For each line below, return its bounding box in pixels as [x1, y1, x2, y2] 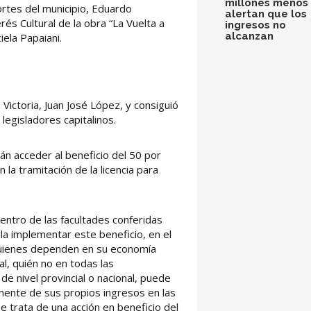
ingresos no [225, 18, 286, 31]
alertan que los [225, 7, 307, 20]
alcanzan [225, 29, 274, 42]
